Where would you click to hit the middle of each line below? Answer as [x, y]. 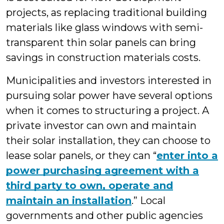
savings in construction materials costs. [103, 57]
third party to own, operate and [89, 185]
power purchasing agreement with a [102, 170]
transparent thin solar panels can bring [101, 42]
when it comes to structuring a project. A [107, 110]
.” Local [148, 200]
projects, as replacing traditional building [106, 12]
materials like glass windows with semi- [104, 27]
